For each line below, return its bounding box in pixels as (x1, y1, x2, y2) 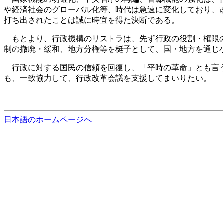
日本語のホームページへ (4, 115, 92, 124)
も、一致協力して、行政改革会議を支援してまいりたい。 (4, 74, 211, 83)
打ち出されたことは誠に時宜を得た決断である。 (4, 16, 179, 25)
